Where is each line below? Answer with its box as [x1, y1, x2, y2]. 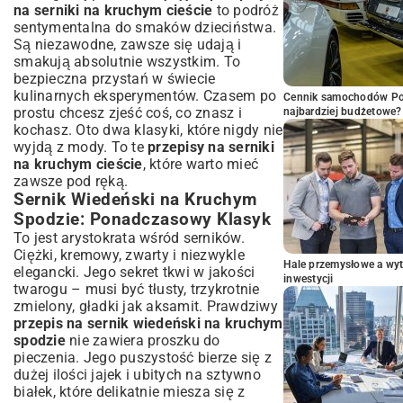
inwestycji [283, 273, 334, 285]
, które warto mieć [142, 156, 258, 173]
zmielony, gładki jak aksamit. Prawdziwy [13, 298, 278, 315]
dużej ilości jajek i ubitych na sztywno [13, 366, 261, 383]
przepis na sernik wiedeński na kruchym [13, 315, 283, 332]
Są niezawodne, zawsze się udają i [13, 36, 242, 53]
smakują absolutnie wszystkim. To [13, 53, 240, 70]
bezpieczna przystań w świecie [13, 70, 216, 87]
